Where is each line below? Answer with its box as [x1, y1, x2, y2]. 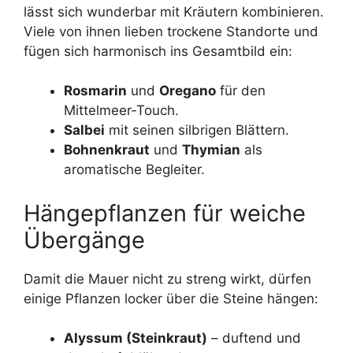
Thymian [182, 142, 240, 158]
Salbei [64, 122, 105, 139]
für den [216, 83, 266, 99]
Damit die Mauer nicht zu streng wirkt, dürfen [24, 270, 311, 287]
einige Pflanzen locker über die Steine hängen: [24, 290, 318, 307]
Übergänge [24, 225, 145, 254]
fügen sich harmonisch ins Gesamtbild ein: [24, 43, 292, 59]
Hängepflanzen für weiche [24, 199, 306, 227]
